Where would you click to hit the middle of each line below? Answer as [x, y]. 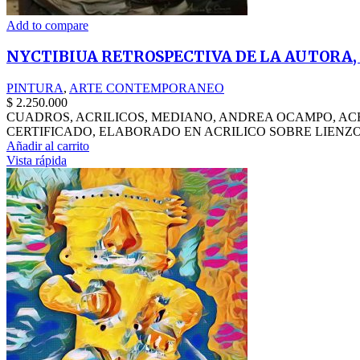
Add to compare [47, 25]
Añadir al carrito [48, 146]
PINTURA [35, 88]
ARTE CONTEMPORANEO [147, 88]
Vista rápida [37, 161]
